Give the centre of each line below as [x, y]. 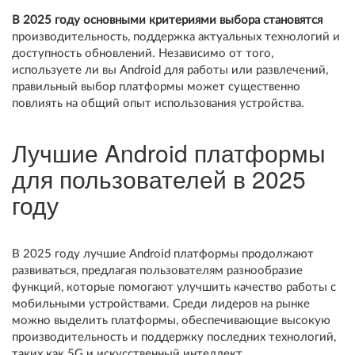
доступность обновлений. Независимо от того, [143, 53]
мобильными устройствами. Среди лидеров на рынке [161, 304]
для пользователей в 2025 [159, 179]
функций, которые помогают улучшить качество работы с [174, 287]
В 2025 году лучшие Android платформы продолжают [163, 254]
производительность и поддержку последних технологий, [174, 337]
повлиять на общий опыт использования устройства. [158, 103]
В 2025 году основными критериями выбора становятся [167, 20]
